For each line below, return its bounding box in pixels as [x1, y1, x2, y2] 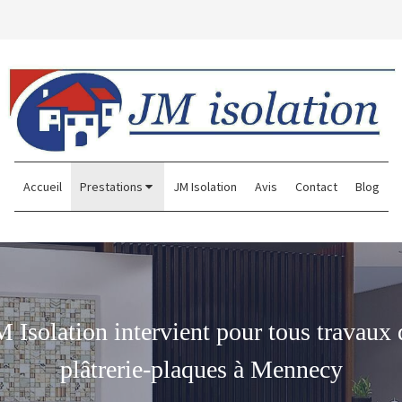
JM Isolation [172, 179, 237, 195]
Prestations [79, 179, 143, 195]
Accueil [22, 179, 62, 195]
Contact [294, 179, 337, 195]
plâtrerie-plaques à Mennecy [59, 355, 343, 383]
